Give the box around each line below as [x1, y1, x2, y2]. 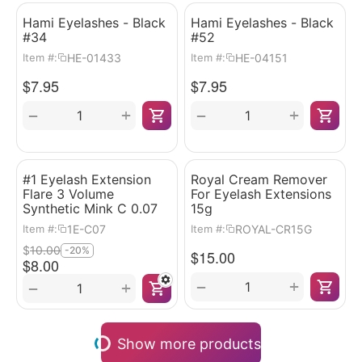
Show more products [117, 335, 261, 352]
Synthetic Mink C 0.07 [23, 200, 158, 217]
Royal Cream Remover [191, 171, 327, 187]
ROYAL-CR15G [235, 221, 312, 236]
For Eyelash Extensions [191, 186, 331, 202]
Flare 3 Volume [23, 186, 114, 202]
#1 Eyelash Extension [23, 171, 151, 187]
